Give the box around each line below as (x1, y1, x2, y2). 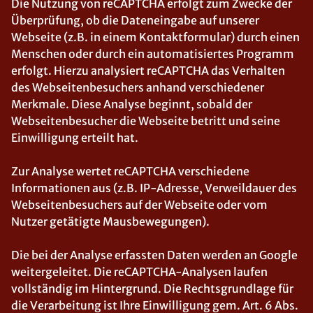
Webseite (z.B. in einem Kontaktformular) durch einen (11, 30, 300, 44)
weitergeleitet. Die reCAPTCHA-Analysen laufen (11, 265, 268, 279)
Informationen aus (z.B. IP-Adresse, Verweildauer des (11, 181, 297, 195)
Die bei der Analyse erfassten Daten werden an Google (11, 248, 298, 262)
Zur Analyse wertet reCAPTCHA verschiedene (11, 164, 249, 178)
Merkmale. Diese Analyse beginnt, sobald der (11, 97, 252, 111)
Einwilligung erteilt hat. (11, 131, 138, 145)
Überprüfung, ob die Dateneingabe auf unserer (11, 13, 259, 27)
